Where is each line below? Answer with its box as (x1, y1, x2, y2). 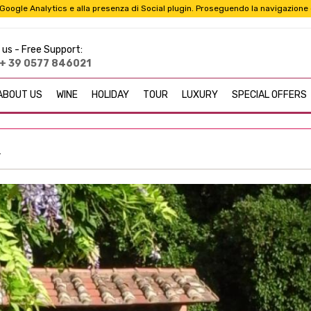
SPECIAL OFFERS (232, 89, 307, 101)
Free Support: (22, 44, 83, 56)
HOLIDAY (92, 89, 129, 101)
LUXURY (182, 89, 218, 101)
